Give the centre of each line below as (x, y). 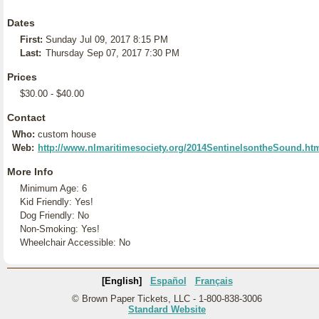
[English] (121, 281)
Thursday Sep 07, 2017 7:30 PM (113, 53)
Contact (26, 117)
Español (168, 281)
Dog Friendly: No (54, 215)
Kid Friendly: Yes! (57, 202)
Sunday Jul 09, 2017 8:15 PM (107, 40)
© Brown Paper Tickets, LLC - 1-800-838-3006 (167, 299)
